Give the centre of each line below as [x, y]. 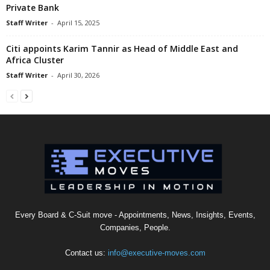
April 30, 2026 [78, 75]
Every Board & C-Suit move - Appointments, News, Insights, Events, [135, 215]
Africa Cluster [35, 60]
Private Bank [33, 7]
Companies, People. [135, 227]
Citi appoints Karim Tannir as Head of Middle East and [122, 48]
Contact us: [86, 253]
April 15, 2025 [78, 22]
